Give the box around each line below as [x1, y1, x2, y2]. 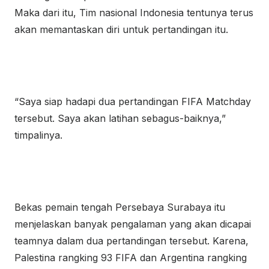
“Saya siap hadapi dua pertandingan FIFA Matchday [14, 95, 251, 107]
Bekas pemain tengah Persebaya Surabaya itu [14, 201, 225, 213]
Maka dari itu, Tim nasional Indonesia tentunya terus [14, 7, 253, 19]
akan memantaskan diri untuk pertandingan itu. [14, 23, 228, 35]
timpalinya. [14, 129, 62, 141]
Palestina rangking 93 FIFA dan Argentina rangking [14, 252, 247, 264]
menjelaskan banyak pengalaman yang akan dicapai [14, 218, 251, 230]
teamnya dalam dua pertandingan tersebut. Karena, [14, 235, 249, 247]
